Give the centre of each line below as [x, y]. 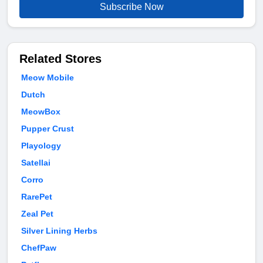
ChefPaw [39, 248]
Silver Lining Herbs [59, 231]
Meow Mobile [48, 78]
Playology [41, 146]
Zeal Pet [37, 214]
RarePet [37, 197]
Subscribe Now [131, 7]
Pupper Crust [48, 129]
